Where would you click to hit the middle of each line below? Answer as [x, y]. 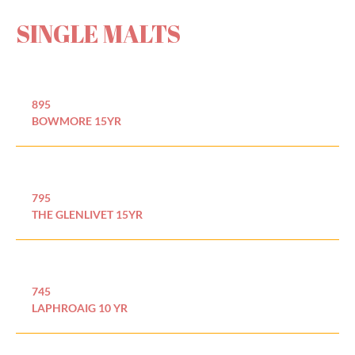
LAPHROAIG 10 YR [80, 308]
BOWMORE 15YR [76, 121]
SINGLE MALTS [98, 34]
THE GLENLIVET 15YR [87, 215]
